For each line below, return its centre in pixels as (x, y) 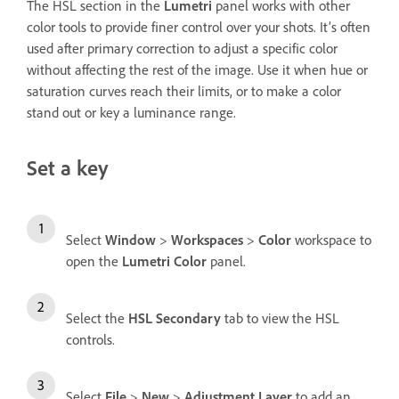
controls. (90, 340)
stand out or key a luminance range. (131, 112)
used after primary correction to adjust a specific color (182, 48)
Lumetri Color (164, 261)
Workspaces (207, 240)
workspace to (331, 240)
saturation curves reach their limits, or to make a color (184, 90)
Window (130, 240)
